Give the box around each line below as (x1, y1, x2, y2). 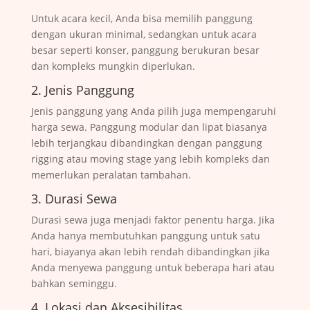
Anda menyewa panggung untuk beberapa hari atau (30, 260, 275, 274)
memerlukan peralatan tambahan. (30, 167, 191, 181)
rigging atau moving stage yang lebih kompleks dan (30, 152, 270, 165)
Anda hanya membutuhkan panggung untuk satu (30, 228, 260, 242)
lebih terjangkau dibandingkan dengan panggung (30, 136, 262, 149)
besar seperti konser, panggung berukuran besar (30, 43, 259, 57)
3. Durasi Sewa (30, 190, 117, 207)
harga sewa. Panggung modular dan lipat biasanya (30, 120, 267, 134)
